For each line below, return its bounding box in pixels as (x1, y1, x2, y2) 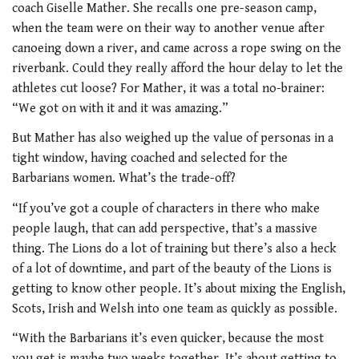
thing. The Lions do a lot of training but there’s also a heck (12, 240, 337, 256)
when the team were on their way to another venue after (12, 20, 325, 36)
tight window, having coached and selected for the (12, 151, 288, 167)
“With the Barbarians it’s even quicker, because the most (12, 331, 324, 347)
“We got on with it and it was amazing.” (12, 100, 228, 116)
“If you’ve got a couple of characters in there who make (12, 200, 320, 216)
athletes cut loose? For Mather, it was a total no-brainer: (12, 80, 325, 96)
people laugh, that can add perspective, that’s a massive (12, 220, 317, 236)
